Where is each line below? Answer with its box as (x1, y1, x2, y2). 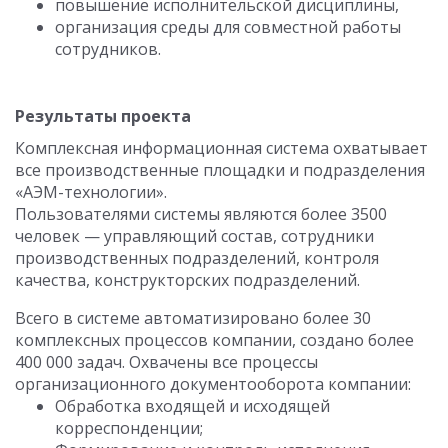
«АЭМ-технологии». (15, 181, 167, 204)
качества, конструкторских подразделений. (15, 269, 360, 292)
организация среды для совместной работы (55, 16, 401, 39)
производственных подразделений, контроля (15, 247, 379, 270)
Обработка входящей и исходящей (55, 395, 330, 418)
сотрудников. (55, 38, 161, 61)
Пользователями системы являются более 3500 (15, 203, 387, 226)
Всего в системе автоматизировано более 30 (15, 307, 371, 330)
